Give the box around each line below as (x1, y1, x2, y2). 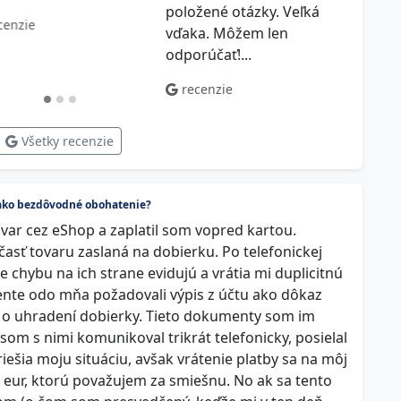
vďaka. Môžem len (165, 23, 288, 43)
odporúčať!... (165, 45, 252, 64)
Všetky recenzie (18, 132, 115, 149)
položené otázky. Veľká (165, 2, 320, 21)
